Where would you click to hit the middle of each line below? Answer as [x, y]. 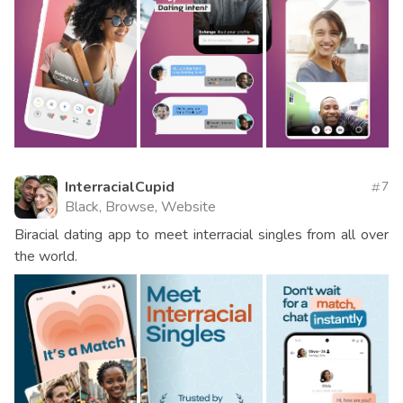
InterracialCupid [120, 188]
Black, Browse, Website [140, 207]
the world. [46, 257]
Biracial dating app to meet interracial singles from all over [201, 235]
